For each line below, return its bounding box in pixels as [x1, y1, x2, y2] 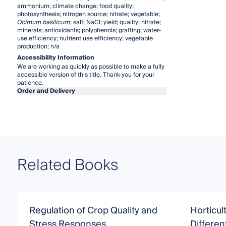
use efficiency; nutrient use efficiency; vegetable [17, 33, 153, 44]
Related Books [17, 152, 119, 179]
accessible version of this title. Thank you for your [17, 69, 154, 80]
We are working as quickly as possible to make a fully [17, 61, 164, 72]
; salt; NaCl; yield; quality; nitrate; [70, 17, 161, 28]
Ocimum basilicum [17, 17, 70, 28]
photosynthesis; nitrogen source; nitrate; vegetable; [17, 9, 160, 20]
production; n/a [17, 41, 60, 52]
